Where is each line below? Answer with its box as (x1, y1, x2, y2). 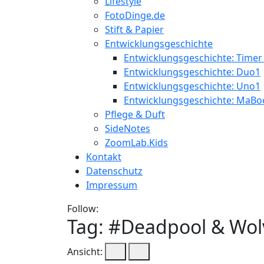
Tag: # (67, 214, 121, 239)
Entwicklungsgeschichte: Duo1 (124, 65, 260, 78)
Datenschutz (86, 164, 143, 177)
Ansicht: (67, 245, 105, 258)
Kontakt (86, 150, 121, 163)
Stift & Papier (105, 23, 164, 36)
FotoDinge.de (105, 9, 165, 22)
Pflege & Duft (105, 108, 165, 121)
